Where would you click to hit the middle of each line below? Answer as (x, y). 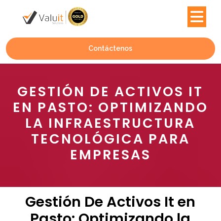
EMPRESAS (110, 155)
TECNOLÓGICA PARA (110, 139)
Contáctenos (110, 49)
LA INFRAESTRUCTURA (110, 123)
